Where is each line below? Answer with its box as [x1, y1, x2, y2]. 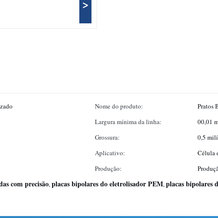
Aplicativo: [95, 148, 125, 157]
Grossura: [95, 133, 120, 142]
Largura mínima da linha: [95, 117, 162, 126]
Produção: [95, 164, 122, 173]
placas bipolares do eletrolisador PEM [52, 179, 163, 189]
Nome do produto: [95, 102, 143, 110]
